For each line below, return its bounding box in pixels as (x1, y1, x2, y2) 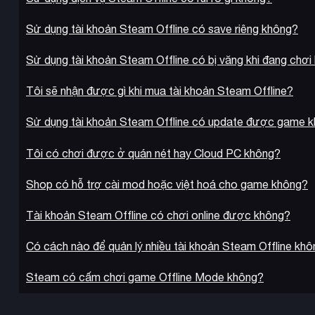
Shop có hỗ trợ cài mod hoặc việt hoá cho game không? (26, 177, 308, 191)
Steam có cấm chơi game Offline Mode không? (26, 271, 264, 284)
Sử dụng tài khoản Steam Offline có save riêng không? (26, 22, 298, 35)
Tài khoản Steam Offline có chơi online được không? (26, 209, 290, 222)
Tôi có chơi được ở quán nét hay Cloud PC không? (26, 146, 281, 160)
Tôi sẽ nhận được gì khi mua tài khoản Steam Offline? (26, 84, 293, 98)
